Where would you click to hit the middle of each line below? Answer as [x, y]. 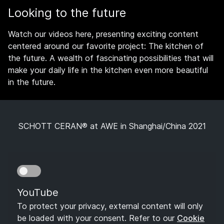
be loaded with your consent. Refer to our [97, 218]
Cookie [191, 218]
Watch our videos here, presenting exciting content [103, 34]
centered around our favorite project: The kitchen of [106, 46]
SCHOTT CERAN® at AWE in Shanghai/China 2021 [112, 126]
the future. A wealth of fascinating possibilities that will [111, 58]
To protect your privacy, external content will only [110, 206]
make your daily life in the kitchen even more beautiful [108, 70]
